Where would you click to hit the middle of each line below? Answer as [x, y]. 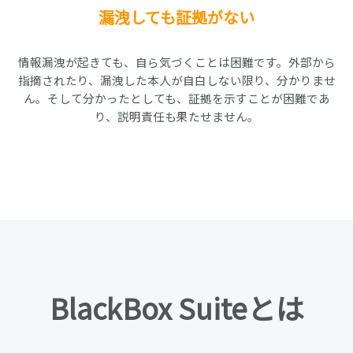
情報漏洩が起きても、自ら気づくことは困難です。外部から [176, 62]
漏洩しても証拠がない [176, 17]
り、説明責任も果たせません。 [176, 116]
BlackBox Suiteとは [176, 307]
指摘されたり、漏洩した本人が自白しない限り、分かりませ [176, 80]
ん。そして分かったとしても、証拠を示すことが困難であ [176, 98]
